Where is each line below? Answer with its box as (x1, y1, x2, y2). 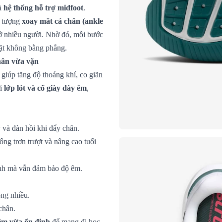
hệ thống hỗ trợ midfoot (3, 3, 83, 12)
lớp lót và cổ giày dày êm (4, 83, 87, 92)
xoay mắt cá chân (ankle (22, 16, 103, 25)
